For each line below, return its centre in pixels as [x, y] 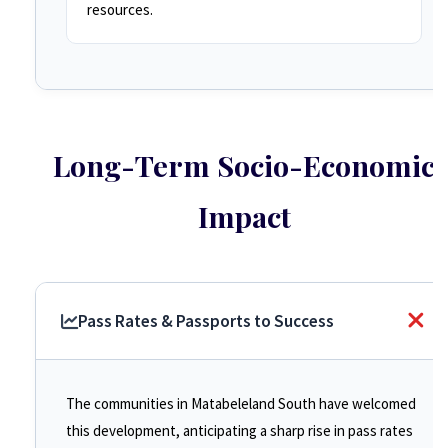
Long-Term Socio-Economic [244, 165]
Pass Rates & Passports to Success [206, 321]
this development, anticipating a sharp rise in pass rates [239, 430]
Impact [244, 216]
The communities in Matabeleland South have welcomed [241, 403]
